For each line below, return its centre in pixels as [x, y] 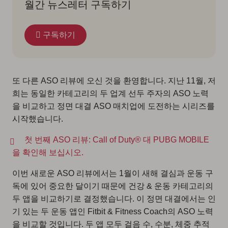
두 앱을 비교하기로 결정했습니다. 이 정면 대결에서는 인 [114, 199]
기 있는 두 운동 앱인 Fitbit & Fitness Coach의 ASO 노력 [113, 211]
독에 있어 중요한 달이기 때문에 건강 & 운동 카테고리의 [113, 186]
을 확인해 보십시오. [48, 152]
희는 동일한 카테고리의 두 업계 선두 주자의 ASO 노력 [110, 93]
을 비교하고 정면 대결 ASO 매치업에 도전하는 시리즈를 [113, 106]
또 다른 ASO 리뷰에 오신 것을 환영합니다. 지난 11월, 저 [114, 81]
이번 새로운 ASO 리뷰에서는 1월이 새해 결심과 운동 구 [113, 173]
